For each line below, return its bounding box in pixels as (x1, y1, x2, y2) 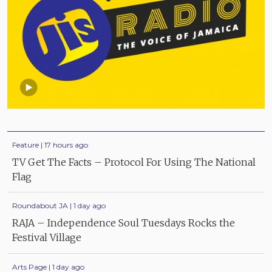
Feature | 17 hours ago (12, 140, 88, 150)
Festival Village (12, 231, 81, 243)
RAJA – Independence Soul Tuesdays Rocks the (12, 216, 235, 229)
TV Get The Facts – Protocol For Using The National (12, 155, 256, 168)
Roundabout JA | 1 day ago (12, 201, 106, 211)
